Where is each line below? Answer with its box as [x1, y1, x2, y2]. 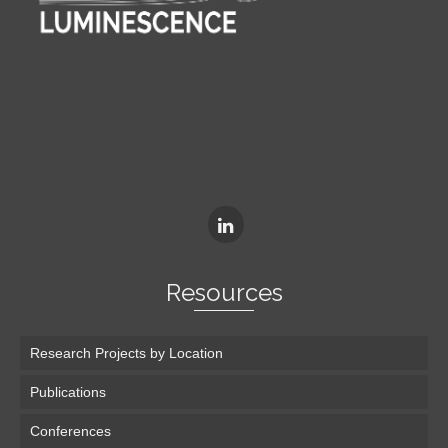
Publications [30, 383, 106, 400]
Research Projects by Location [30, 344, 223, 361]
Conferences [30, 422, 111, 439]
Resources [165, 277, 283, 307]
